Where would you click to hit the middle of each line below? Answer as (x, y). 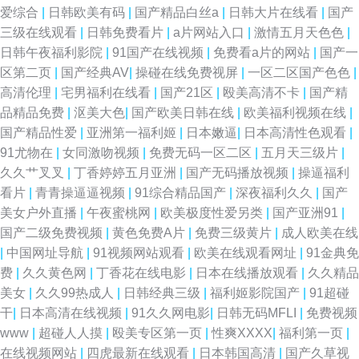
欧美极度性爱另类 (213, 213)
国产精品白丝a (178, 12)
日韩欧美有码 (88, 12)
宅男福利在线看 (107, 93)
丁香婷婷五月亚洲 (127, 173)
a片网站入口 (210, 32)
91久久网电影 (171, 313)
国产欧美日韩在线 (184, 113)
